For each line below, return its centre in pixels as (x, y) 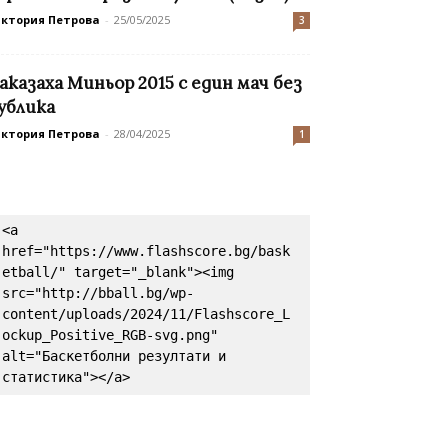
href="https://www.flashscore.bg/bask (146, 251)
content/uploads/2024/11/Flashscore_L (146, 314)
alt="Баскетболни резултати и (114, 356)
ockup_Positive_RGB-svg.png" (110, 335)
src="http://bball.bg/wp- (98, 293)
